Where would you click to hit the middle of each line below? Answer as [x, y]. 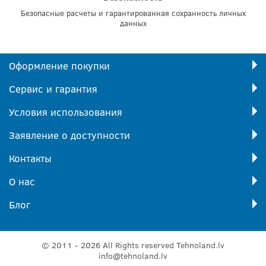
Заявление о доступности [69, 135]
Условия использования [66, 112]
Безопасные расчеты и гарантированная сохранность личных [133, 13]
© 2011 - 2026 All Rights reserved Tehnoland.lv [133, 245]
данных [133, 23]
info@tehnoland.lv [133, 256]
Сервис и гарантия [53, 89]
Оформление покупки [59, 66]
